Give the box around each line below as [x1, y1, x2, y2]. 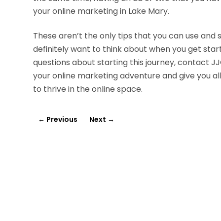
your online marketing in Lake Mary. [33, 5, 170, 17]
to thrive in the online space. [33, 83, 143, 95]
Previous [46, 114, 78, 125]
